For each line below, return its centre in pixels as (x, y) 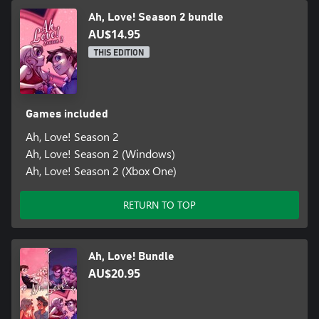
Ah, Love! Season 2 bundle (156, 17)
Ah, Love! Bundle (131, 257)
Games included (67, 114)
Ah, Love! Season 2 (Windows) (100, 154)
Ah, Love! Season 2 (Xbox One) (101, 171)
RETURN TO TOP (159, 205)
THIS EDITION (119, 53)
